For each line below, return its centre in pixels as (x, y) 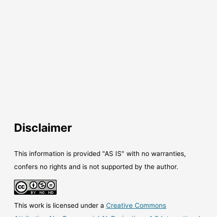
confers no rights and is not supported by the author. (96, 166)
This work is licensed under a (60, 206)
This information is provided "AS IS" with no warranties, (100, 153)
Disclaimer (43, 128)
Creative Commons (136, 206)
